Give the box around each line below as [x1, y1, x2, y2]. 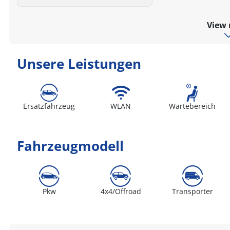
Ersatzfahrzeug [23, 101, 75, 111]
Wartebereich [169, 101, 216, 111]
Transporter [171, 186, 213, 196]
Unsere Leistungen [17, 54, 142, 73]
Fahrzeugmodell [17, 137, 124, 155]
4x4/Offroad [100, 186, 141, 196]
